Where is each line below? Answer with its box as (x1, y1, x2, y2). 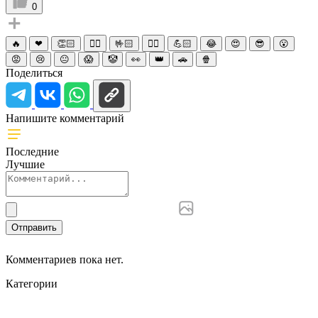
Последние (6, 145, 59, 158)
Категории (6, 277, 57, 290)
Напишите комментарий (6, 111, 124, 124)
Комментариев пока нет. (6, 253, 124, 265)
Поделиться (6, 66, 62, 79)
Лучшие (6, 158, 45, 170)
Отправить (11, 221, 57, 233)
